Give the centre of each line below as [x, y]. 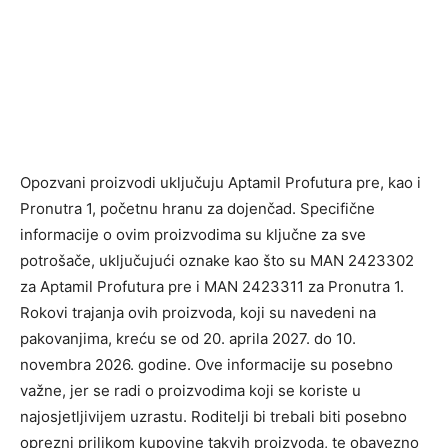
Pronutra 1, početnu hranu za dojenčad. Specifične [197, 209]
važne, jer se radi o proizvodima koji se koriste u [190, 391]
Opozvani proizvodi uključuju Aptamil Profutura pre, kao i [220, 183]
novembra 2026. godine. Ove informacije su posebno [206, 365]
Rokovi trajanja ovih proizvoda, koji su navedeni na [198, 313]
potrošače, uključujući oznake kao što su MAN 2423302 [217, 261]
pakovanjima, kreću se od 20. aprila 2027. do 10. [188, 339]
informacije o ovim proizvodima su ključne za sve [193, 235]
